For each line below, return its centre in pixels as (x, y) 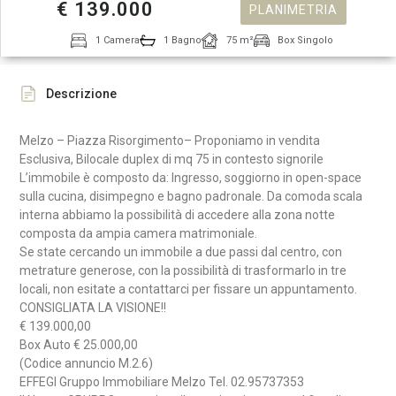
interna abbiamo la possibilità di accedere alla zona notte (178, 214)
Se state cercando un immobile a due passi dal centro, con (181, 251)
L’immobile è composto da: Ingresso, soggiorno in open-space (191, 177)
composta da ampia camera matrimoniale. (141, 233)
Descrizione (82, 93)
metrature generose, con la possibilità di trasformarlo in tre (183, 270)
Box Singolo (306, 41)
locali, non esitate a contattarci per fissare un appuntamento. (189, 289)
